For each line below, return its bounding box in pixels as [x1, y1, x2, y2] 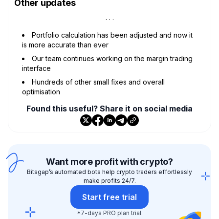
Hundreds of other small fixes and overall [32, 77, 165, 86]
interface [22, 64, 51, 72]
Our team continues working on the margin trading [32, 54, 193, 63]
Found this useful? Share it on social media [26, 103, 193, 113]
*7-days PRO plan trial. [76, 209, 143, 217]
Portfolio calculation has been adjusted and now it [32, 30, 193, 39]
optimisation [22, 87, 60, 96]
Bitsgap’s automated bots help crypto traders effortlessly [27, 168, 192, 175]
